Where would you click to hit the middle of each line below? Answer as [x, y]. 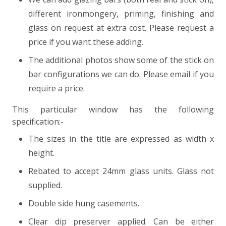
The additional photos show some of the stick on [121, 60]
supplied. [45, 185]
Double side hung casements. [84, 204]
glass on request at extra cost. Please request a [121, 28]
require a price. [56, 89]
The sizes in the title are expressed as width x [121, 139]
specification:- [38, 122]
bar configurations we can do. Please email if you [121, 74]
